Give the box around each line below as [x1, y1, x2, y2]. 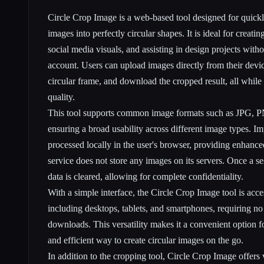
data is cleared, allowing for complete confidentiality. [48, 171, 243, 181]
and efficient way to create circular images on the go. [48, 235, 243, 245]
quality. [48, 91, 75, 102]
